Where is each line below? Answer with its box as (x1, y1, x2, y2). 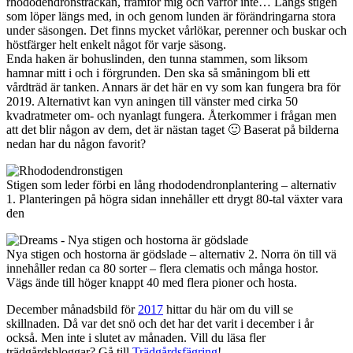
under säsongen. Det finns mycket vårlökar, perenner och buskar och (6, 23, 347, 37)
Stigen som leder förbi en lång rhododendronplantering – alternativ (6, 177, 336, 191)
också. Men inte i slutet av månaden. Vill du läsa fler (6, 330, 266, 344)
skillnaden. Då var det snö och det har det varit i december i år (6, 316, 314, 330)
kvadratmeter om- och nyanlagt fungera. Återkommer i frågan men (6, 108, 336, 122)
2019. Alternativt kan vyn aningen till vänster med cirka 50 (6, 94, 298, 108)
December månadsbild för (6, 302, 138, 316)
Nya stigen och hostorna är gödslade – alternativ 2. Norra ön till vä (6, 247, 336, 261)
